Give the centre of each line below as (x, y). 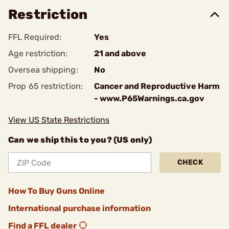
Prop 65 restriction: (45, 86)
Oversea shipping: (43, 70)
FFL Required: (35, 37)
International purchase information (79, 208)
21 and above (120, 53)
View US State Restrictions (59, 120)
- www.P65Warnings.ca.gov (149, 98)
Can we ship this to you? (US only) (80, 140)
